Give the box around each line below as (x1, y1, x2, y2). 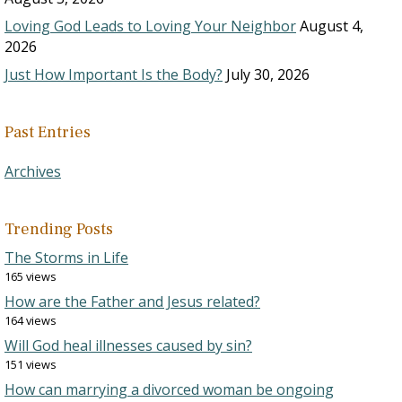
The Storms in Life (4, 248, 128, 268)
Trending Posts (4, 219, 113, 240)
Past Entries (4, 122, 91, 144)
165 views (4, 268, 57, 285)
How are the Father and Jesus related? (4, 292, 260, 312)
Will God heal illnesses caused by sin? (4, 336, 252, 356)
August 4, (300, 16, 363, 37)
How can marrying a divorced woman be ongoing (4, 380, 334, 400)
